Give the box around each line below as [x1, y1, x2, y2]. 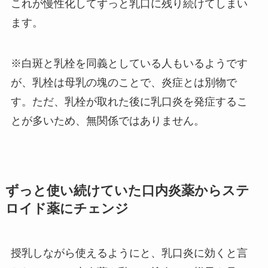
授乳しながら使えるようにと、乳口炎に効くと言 [10, 246, 248, 259]
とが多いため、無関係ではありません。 [10, 114, 205, 127]
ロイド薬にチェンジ [5, 201, 129, 216]
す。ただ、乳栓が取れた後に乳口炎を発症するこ [10, 95, 248, 108]
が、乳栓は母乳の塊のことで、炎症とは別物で [10, 76, 237, 89]
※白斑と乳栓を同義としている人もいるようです [10, 57, 248, 69]
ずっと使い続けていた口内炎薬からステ [5, 183, 249, 198]
